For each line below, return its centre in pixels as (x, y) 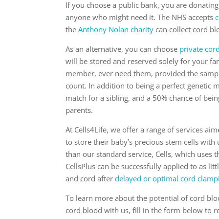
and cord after (90, 178)
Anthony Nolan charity (116, 29)
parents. (79, 110)
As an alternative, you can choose (123, 49)
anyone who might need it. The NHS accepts (141, 17)
